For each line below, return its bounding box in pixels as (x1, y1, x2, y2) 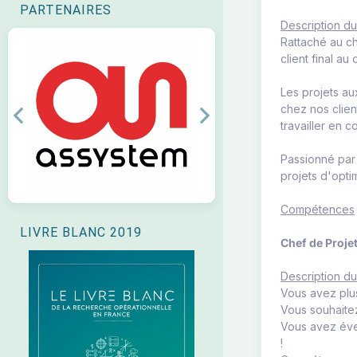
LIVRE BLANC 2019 (20, 225, 142, 240)
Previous (22, 116, 69, 130)
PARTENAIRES (20, 2, 112, 18)
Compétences (280, 202, 355, 216)
